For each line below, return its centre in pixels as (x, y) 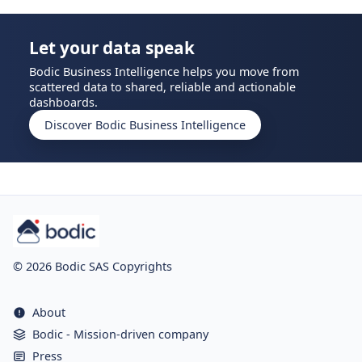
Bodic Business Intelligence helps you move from (164, 71)
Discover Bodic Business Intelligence (145, 124)
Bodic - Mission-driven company (120, 335)
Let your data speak (112, 47)
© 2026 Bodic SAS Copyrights (93, 266)
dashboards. (63, 102)
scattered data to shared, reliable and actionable (162, 86)
